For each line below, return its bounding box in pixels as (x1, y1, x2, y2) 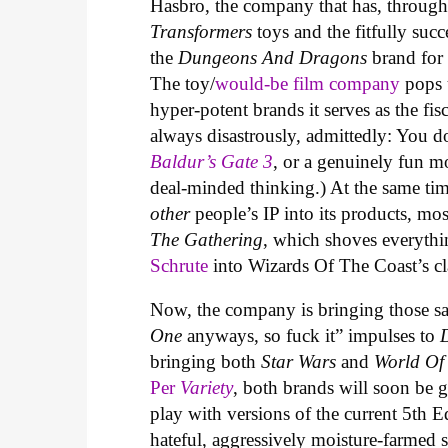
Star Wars (261, 351, 342, 373)
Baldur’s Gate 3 (150, 150, 274, 172)
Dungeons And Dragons (178, 46, 373, 68)
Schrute (150, 254, 209, 276)
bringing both (150, 351, 262, 373)
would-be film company (215, 72, 401, 94)
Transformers (150, 20, 258, 42)
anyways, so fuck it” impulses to (187, 325, 441, 347)
